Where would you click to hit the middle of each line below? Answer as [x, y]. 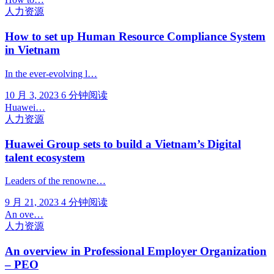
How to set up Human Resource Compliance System [135, 37]
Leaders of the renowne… [55, 181]
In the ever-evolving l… [51, 73]
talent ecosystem [45, 157]
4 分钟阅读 [84, 202]
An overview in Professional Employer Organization [136, 251]
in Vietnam [32, 50]
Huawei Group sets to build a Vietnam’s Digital [123, 144]
